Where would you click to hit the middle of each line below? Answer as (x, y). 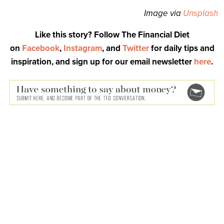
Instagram (82, 48)
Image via (163, 13)
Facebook (40, 48)
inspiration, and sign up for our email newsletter (102, 62)
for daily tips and (181, 48)
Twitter (135, 48)
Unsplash (200, 13)
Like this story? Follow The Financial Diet (112, 35)
